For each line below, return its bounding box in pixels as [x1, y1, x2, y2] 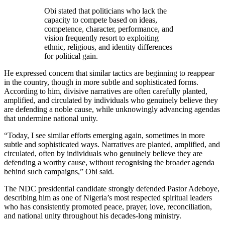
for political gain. [44, 51, 98, 60]
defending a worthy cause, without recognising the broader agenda [4, 158, 214, 167]
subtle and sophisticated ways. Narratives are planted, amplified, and [4, 140, 220, 149]
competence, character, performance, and [44, 24, 173, 33]
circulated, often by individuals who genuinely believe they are [4, 149, 202, 158]
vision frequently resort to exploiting [44, 33, 159, 42]
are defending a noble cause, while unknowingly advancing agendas [4, 104, 220, 114]
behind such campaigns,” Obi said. [4, 167, 114, 176]
